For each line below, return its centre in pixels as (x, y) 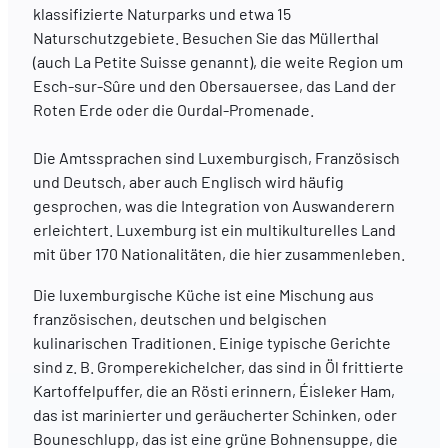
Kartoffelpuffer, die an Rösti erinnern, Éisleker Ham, (213, 390)
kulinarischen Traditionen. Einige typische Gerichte (211, 342)
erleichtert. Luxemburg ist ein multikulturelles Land (214, 230)
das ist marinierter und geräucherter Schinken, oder (214, 414)
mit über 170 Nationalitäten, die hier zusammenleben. (218, 254)
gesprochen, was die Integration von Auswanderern (213, 206)
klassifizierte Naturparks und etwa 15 (161, 13)
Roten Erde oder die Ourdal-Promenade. (173, 109)
